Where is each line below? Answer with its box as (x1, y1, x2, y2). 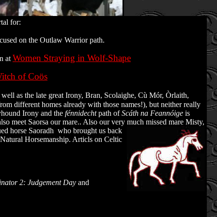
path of (96, 109, 122, 117)
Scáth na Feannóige (122, 109, 183, 117)
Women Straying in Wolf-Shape (13, 53, 131, 63)
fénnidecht (63, 109, 96, 117)
